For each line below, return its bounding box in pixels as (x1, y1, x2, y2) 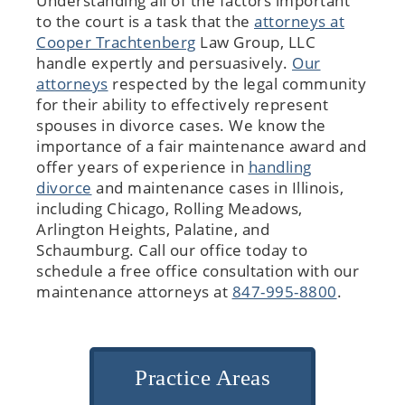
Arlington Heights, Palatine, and (36, 219, 269, 240)
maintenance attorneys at (36, 281, 232, 303)
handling (248, 156, 312, 178)
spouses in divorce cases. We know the (36, 115, 326, 137)
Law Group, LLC (195, 32, 316, 53)
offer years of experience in (36, 156, 249, 178)
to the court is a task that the (36, 11, 254, 33)
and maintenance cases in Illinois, (91, 177, 344, 199)
